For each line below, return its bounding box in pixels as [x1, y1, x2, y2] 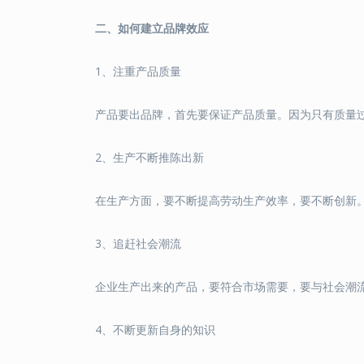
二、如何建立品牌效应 [95, 20, 209, 37]
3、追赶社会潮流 [95, 236, 181, 252]
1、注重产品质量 [95, 63, 181, 80]
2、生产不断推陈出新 [95, 149, 204, 166]
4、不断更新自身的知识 [95, 322, 215, 338]
